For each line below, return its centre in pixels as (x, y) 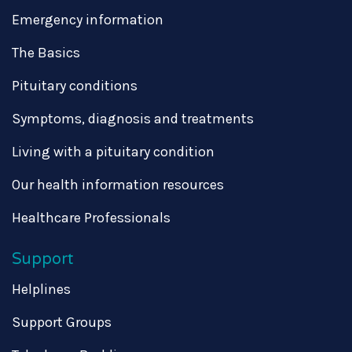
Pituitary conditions (75, 85)
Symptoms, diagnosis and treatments (133, 118)
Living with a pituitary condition (113, 151)
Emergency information (88, 19)
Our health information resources (118, 184)
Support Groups (62, 322)
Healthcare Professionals (91, 217)
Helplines (41, 289)
